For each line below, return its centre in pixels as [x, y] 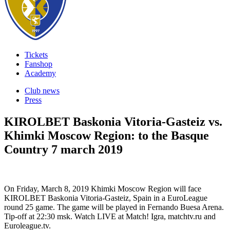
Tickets [36, 55]
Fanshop [39, 64]
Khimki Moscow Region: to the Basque [107, 135]
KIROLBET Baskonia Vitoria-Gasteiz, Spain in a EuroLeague [106, 198]
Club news [42, 91]
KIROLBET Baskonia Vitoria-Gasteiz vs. [113, 121]
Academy [40, 73]
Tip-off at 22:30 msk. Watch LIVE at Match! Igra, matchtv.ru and [110, 216]
